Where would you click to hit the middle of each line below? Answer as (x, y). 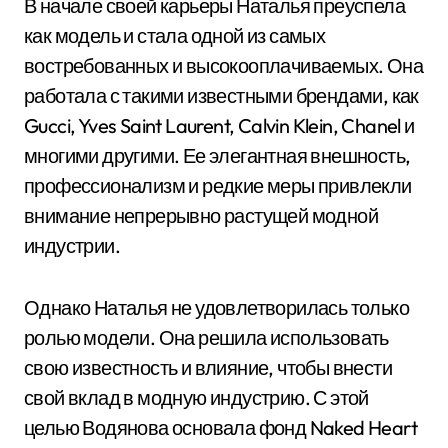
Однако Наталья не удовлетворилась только (216, 307)
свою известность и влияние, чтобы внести (208, 367)
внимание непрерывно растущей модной (201, 215)
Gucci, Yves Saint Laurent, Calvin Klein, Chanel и (219, 125)
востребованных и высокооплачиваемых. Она (223, 65)
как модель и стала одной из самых (175, 35)
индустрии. (72, 245)
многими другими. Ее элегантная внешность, (217, 155)
